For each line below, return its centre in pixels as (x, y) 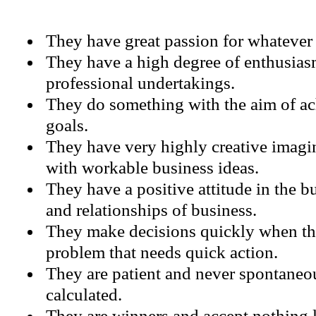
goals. (67, 125)
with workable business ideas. (152, 168)
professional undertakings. (140, 83)
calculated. (84, 294)
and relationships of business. (151, 210)
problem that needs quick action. (162, 252)
